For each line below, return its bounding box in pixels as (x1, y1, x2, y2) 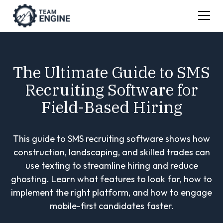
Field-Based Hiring (41, 97, 182, 117)
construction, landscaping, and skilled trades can (13, 146, 210, 158)
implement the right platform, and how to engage (11, 187, 212, 198)
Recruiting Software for (25, 79, 198, 100)
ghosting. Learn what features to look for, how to (11, 173, 212, 185)
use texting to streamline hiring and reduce (25, 160, 198, 171)
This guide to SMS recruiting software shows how (13, 133, 210, 144)
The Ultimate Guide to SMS (13, 62, 210, 83)
